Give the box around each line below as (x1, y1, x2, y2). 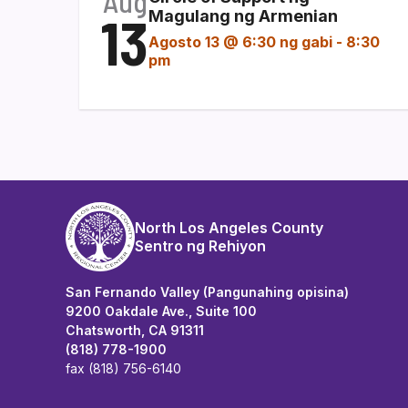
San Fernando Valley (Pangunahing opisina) (66, 283, 349, 300)
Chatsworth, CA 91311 (66, 321, 204, 338)
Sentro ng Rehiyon (135, 236, 266, 255)
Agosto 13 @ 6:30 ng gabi (148, 32, 332, 51)
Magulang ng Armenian (148, 5, 338, 25)
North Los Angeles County (135, 218, 323, 237)
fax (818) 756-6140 (66, 360, 181, 376)
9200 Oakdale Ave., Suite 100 (66, 302, 257, 319)
